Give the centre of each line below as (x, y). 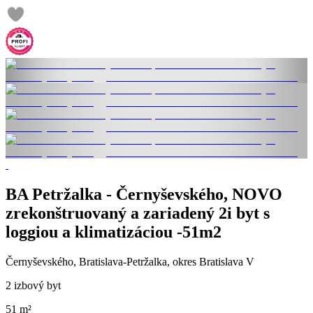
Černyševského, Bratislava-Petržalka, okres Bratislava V (130, 262)
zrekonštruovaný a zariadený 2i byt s (138, 213)
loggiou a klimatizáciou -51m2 (114, 232)
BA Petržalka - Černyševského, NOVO (144, 195)
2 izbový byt (33, 285)
